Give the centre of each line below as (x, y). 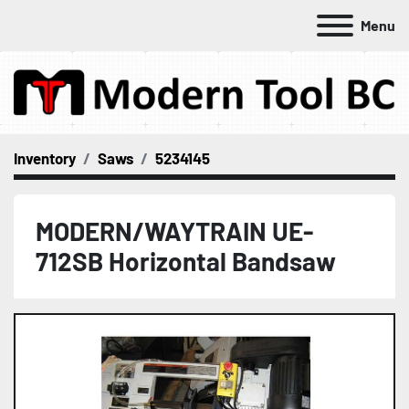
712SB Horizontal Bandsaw (186, 261)
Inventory (45, 157)
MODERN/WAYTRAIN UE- (174, 231)
